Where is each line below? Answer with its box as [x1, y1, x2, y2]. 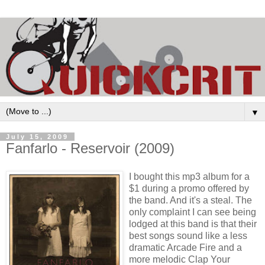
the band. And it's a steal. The [129, 195, 252, 206]
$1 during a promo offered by [129, 183, 249, 194]
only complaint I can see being [129, 207, 256, 218]
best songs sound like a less [129, 231, 247, 241]
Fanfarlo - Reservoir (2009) [6, 140, 174, 157]
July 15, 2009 [6, 133, 69, 141]
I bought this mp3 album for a [129, 172, 250, 182]
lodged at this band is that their [129, 219, 257, 230]
